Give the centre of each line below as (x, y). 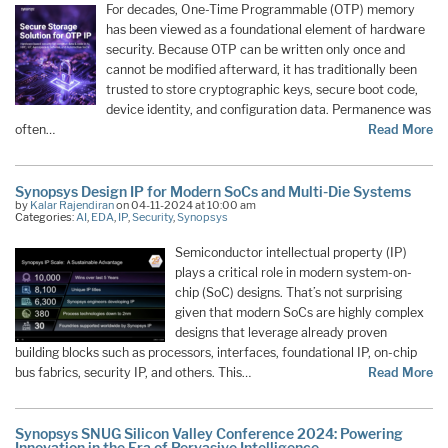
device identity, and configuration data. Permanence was (268, 110)
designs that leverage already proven (281, 332)
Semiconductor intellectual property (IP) (291, 252)
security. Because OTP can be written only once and (255, 50)
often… (35, 130)
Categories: (45, 216)
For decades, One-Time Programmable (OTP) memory (260, 10)
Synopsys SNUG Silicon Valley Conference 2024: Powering (209, 434)
